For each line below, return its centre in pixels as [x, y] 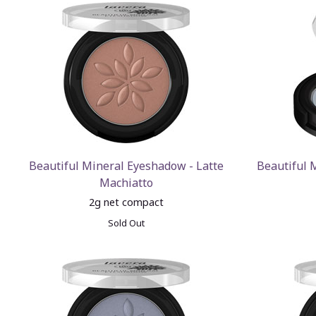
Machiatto [127, 183]
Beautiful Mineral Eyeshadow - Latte [127, 166]
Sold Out [127, 223]
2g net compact [127, 202]
